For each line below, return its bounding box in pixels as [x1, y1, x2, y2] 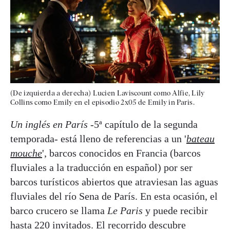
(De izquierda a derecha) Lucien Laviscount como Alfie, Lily [10, 88, 205, 97]
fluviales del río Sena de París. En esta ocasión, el [10, 190, 218, 202]
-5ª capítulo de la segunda [90, 118, 198, 130]
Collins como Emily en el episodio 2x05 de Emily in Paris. [10, 98, 195, 106]
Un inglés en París [10, 118, 90, 130]
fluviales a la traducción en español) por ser [10, 161, 193, 173]
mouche [10, 147, 42, 159]
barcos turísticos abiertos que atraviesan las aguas [10, 176, 218, 187]
